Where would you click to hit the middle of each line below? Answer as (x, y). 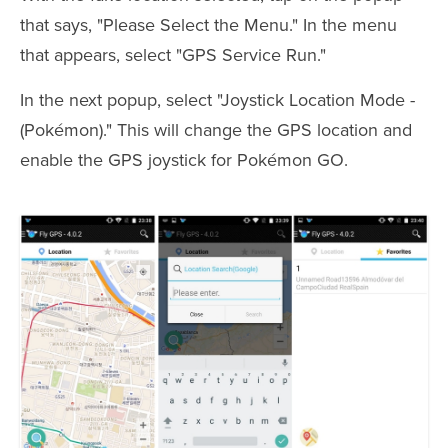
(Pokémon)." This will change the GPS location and (216, 130)
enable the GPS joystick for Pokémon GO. (184, 160)
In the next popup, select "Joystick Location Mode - (217, 100)
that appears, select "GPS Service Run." (173, 55)
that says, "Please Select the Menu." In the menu (208, 25)
